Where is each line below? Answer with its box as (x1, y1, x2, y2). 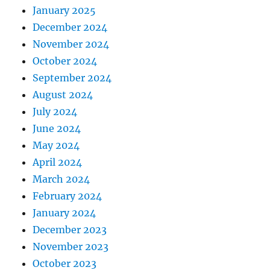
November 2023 (33, 240, 109, 253)
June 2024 (33, 122, 81, 134)
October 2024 (33, 54, 98, 67)
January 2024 (33, 206, 96, 219)
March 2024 (33, 172, 90, 185)
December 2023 (33, 223, 107, 236)
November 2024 (33, 37, 110, 50)
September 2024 (33, 71, 112, 84)
